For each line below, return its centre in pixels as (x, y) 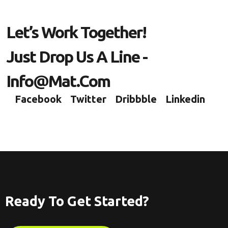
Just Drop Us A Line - (77, 56)
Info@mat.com (58, 81)
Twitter (88, 99)
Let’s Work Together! (76, 32)
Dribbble (136, 99)
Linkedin (185, 99)
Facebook (38, 99)
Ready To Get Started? (77, 201)
